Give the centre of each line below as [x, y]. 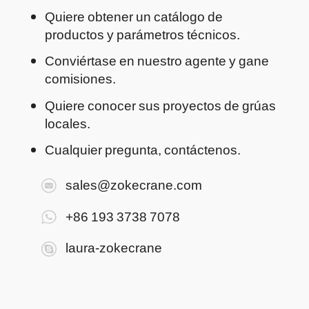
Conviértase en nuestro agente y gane [157, 60]
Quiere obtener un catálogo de [133, 16]
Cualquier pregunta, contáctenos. [142, 149]
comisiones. [80, 78]
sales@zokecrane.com [133, 184]
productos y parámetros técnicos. [142, 33]
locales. [67, 122]
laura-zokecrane [113, 247]
